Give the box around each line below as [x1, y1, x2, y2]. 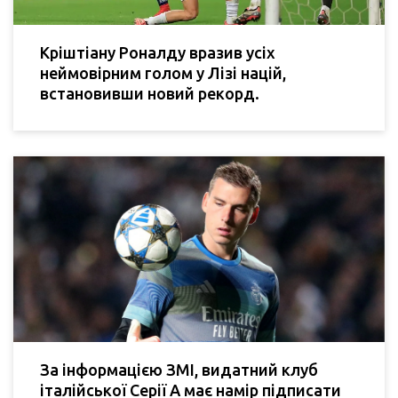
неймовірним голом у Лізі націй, [40, 64, 286, 83]
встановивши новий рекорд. [40, 84, 259, 103]
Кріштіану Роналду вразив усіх [40, 44, 275, 62]
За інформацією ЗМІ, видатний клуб [40, 361, 318, 379]
